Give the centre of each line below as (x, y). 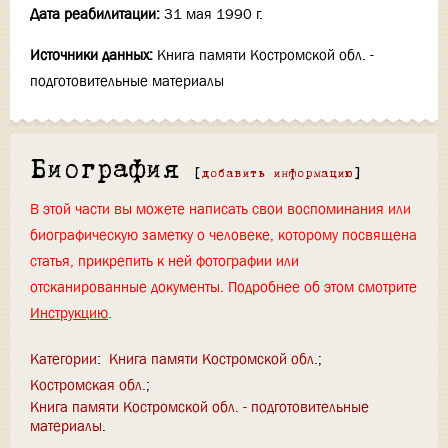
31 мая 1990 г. (213, 14)
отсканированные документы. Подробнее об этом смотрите (223, 287)
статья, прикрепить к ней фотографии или (164, 261)
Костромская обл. (88, 385)
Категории (63, 359)
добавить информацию (277, 174)
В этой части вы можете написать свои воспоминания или (220, 209)
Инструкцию (69, 313)
